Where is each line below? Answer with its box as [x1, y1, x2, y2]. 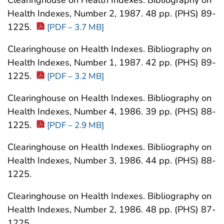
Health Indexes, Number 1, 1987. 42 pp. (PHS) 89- [7, 56, 216, 69]
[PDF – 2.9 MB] [47, 119, 104, 131]
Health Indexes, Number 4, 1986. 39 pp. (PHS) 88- [7, 105, 216, 118]
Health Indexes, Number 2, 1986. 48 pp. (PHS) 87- [7, 203, 216, 216]
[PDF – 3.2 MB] [47, 70, 104, 82]
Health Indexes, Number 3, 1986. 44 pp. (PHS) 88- [7, 154, 216, 167]
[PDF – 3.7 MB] [47, 21, 104, 33]
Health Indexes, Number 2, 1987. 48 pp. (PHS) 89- [7, 7, 216, 20]
